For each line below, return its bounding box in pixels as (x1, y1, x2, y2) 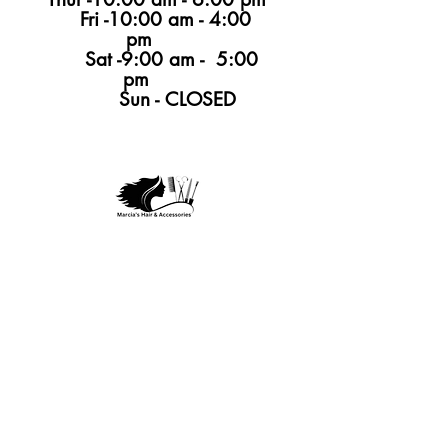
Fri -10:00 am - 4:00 (26, 6, 251, 32)
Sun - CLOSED (11, 86, 266, 112)
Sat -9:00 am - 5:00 (19, 46, 258, 72)
